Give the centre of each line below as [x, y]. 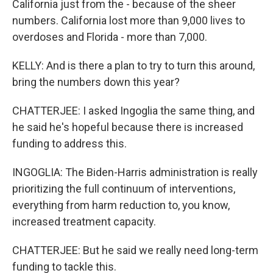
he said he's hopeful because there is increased [128, 127]
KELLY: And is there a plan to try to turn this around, [133, 66]
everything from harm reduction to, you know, [121, 205]
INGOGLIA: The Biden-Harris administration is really [135, 172]
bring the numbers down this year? [96, 82]
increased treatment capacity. [84, 222]
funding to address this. [69, 144]
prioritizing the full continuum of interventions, [124, 189]
